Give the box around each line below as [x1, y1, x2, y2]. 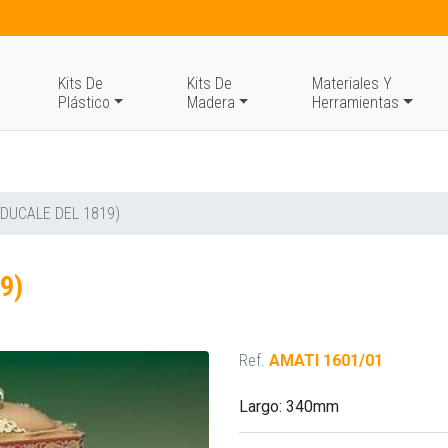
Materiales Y [312, 74, 393, 93]
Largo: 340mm [239, 397, 339, 416]
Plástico [57, 93, 110, 112]
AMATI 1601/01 [269, 351, 383, 370]
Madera [186, 93, 235, 112]
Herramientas [312, 93, 400, 112]
